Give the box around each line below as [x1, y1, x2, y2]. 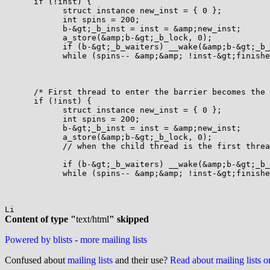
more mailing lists [80, 234, 147, 245]
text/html [76, 214, 109, 224]
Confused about [5, 255, 67, 265]
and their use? [113, 255, 170, 265]
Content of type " [5, 214, 76, 224]
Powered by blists [5, 234, 72, 245]
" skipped [109, 214, 149, 224]
